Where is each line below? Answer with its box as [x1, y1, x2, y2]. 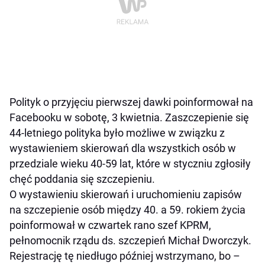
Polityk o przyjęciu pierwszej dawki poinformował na [9, 96, 253, 109]
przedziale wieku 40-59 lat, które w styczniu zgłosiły [9, 157, 251, 170]
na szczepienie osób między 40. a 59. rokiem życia [9, 203, 245, 216]
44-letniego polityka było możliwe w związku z [9, 127, 225, 140]
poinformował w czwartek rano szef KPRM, [9, 219, 211, 232]
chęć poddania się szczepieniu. [9, 173, 155, 186]
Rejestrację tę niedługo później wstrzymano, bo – [9, 250, 240, 263]
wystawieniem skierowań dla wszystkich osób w [9, 142, 236, 155]
